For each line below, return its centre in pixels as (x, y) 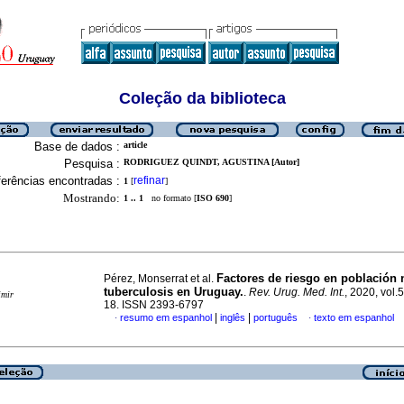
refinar (149, 180)
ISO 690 (213, 198)
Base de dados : (77, 147)
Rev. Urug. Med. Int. (297, 292)
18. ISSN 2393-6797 (154, 305)
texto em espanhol (354, 317)
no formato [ (170, 198)
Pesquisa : (92, 164)
